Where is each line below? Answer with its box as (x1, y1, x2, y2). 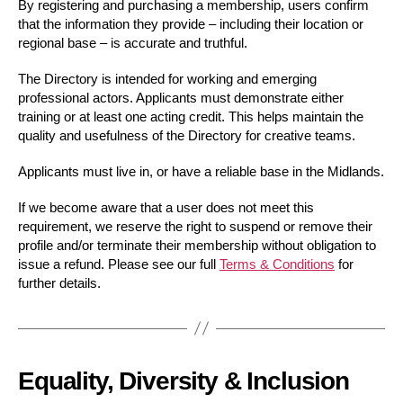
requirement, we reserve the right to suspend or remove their (18, 218, 372, 234)
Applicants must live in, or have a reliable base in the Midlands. (18, 163, 384, 179)
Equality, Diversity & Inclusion (18, 366, 349, 395)
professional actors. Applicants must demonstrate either (18, 90, 344, 105)
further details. (18, 274, 101, 291)
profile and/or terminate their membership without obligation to (18, 237, 376, 253)
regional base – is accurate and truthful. (18, 35, 247, 51)
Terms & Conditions (219, 255, 335, 272)
